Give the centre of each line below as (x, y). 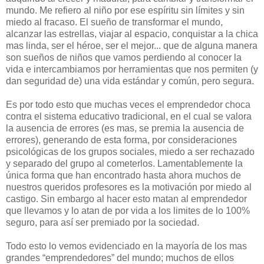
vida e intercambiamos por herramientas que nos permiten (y (132, 70)
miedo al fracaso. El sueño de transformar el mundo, (114, 22)
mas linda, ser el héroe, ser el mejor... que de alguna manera (132, 46)
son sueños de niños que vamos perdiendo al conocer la (124, 58)
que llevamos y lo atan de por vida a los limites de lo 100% (128, 211)
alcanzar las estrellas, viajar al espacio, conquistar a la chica (132, 34)
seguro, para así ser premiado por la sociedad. (103, 223)
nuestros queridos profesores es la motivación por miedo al (129, 187)
